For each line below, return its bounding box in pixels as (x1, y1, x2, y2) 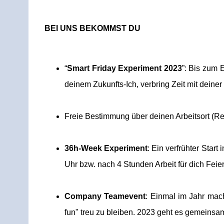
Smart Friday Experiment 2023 (67, 64, 182, 72)
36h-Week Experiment (64, 144, 148, 152)
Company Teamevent (64, 192, 146, 200)
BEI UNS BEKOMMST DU (44, 24, 140, 32)
